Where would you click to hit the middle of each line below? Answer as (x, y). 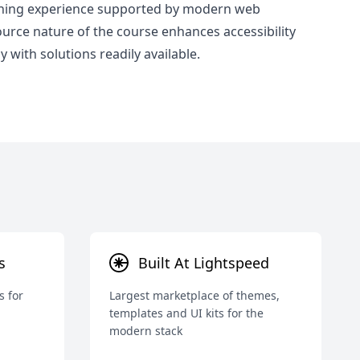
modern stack (146, 331)
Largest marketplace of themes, (194, 295)
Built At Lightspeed (204, 263)
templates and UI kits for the (186, 313)
